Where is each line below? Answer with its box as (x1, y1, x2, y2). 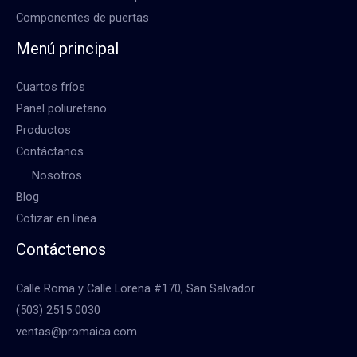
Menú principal (16, 38, 119, 58)
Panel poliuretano (16, 100, 107, 116)
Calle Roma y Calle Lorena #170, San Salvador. (16, 280, 257, 296)
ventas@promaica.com (16, 324, 137, 339)
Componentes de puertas (16, 10, 149, 25)
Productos (16, 122, 71, 137)
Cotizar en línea (16, 211, 96, 226)
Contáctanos (16, 143, 84, 159)
